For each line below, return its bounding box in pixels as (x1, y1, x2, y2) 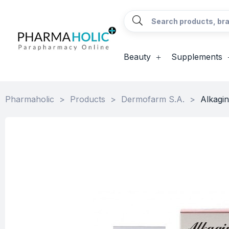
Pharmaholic (5, 94, 54, 104)
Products (70, 94, 105, 104)
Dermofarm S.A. (121, 94, 185, 104)
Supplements (171, 52, 222, 62)
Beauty (123, 52, 151, 62)
